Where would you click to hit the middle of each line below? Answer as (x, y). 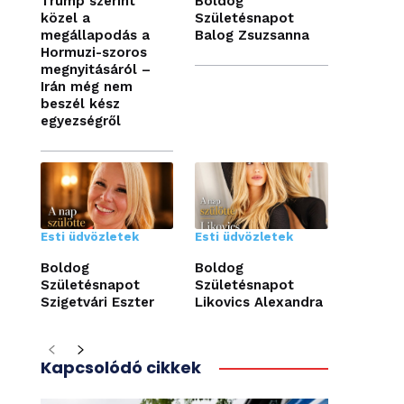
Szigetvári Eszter (97, 303)
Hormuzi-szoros (93, 53)
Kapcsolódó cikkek (120, 368)
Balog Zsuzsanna (252, 36)
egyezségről (80, 121)
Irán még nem (86, 87)
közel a (65, 18)
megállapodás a (95, 36)
